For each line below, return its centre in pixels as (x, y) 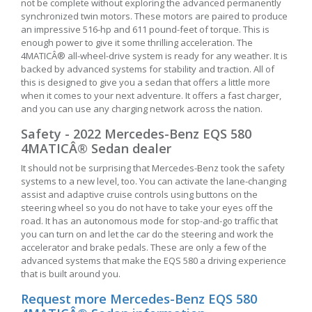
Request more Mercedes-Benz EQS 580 (139, 299)
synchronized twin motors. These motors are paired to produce (154, 16)
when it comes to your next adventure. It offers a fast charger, (151, 96)
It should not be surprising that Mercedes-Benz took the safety (153, 168)
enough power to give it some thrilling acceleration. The (137, 43)
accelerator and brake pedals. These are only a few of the (144, 248)
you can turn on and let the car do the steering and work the (147, 234)
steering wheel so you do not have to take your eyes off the (147, 208)
